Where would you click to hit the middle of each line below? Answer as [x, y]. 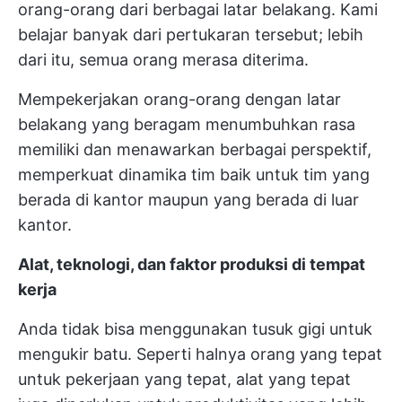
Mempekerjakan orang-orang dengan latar [179, 99]
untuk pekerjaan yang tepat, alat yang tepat [184, 379]
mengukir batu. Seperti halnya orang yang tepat [200, 354]
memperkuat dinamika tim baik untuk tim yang [194, 175]
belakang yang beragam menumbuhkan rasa [187, 124]
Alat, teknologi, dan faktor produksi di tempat [192, 264]
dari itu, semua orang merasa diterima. [163, 60]
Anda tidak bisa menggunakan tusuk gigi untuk [195, 329]
